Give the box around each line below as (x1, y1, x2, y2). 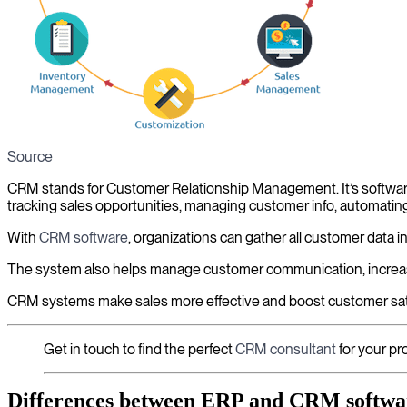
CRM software (39, 229, 128, 246)
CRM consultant (235, 341, 336, 358)
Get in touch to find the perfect (44, 341, 235, 358)
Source (7, 148, 53, 165)
